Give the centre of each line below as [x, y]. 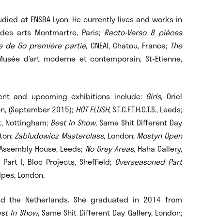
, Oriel [172, 96]
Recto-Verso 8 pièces [143, 32]
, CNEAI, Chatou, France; [128, 45]
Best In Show [73, 122]
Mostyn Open [160, 135]
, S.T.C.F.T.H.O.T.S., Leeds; [146, 109]
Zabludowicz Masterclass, [60, 135]
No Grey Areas [109, 148]
